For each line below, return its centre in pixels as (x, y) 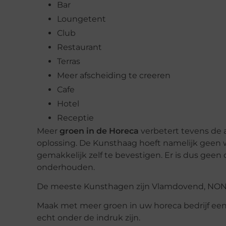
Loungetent (81, 19)
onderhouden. (66, 167)
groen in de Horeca (99, 131)
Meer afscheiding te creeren (114, 75)
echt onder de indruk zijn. (89, 218)
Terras (69, 61)
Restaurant (79, 47)
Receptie (75, 118)
